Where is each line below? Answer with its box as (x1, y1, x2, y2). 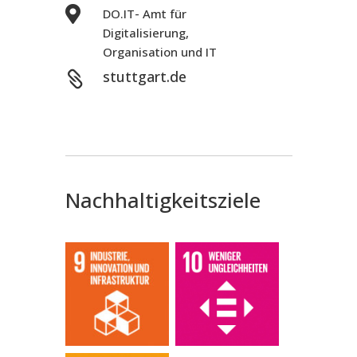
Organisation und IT (102, 43, 217, 60)
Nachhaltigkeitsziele (65, 185, 261, 214)
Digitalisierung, (102, 24, 189, 41)
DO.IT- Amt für (102, 5, 186, 22)
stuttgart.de (102, 66, 186, 86)
